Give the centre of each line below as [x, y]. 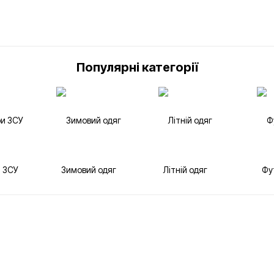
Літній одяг [185, 170]
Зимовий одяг [89, 170]
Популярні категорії [137, 68]
